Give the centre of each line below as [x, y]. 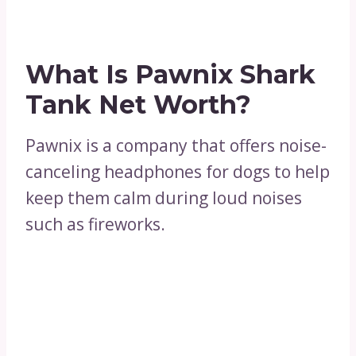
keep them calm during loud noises [164, 198]
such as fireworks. [95, 224]
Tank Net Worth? [138, 105]
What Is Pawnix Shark [170, 75]
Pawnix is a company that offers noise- [176, 146]
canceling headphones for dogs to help [178, 172]
